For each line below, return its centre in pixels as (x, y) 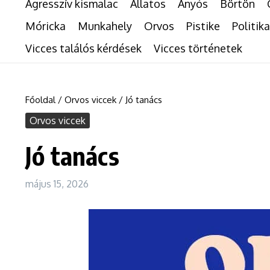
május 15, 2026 (57, 184)
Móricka (46, 26)
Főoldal (40, 100)
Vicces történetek (198, 48)
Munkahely (105, 26)
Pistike (203, 26)
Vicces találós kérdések (83, 48)
